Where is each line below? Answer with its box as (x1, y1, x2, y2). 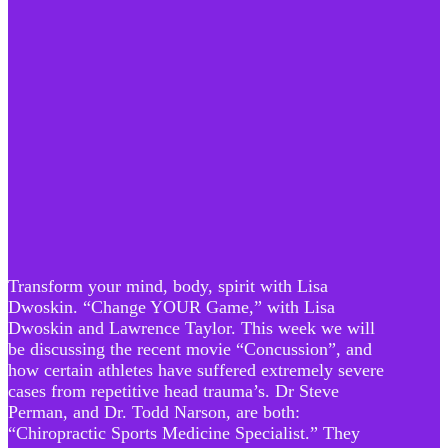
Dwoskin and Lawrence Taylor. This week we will (8, 318, 375, 339)
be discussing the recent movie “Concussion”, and (8, 339, 372, 360)
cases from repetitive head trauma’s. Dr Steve (8, 381, 339, 402)
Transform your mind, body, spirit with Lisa (8, 276, 328, 297)
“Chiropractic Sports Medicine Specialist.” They (8, 423, 360, 444)
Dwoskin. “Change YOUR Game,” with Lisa (8, 297, 335, 318)
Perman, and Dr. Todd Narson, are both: (8, 402, 300, 423)
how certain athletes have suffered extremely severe (8, 360, 384, 381)
